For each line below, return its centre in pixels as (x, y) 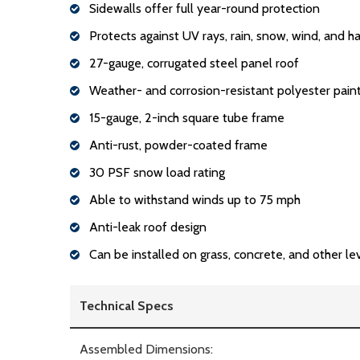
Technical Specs (127, 305)
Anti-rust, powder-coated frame (178, 145)
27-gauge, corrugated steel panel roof (194, 63)
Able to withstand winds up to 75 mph (195, 199)
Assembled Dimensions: (146, 349)
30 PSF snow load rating (157, 172)
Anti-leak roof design (148, 227)
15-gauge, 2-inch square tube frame (187, 117)
